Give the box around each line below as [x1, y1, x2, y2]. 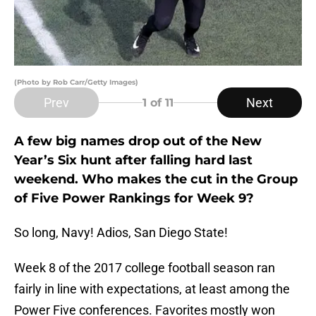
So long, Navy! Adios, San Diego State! [14, 225, 228, 241]
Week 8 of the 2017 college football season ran [14, 260, 275, 276]
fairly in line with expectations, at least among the [14, 281, 290, 297]
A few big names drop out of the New [14, 133, 262, 150]
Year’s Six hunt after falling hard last [14, 152, 253, 169]
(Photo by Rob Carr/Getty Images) [14, 78, 138, 87]
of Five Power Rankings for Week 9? [14, 190, 254, 207]
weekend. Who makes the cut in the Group [14, 171, 298, 188]
